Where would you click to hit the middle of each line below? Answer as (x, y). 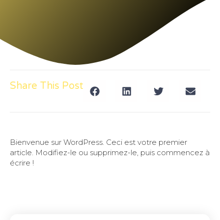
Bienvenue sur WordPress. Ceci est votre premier (98, 142)
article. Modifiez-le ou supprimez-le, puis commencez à (110, 152)
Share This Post (47, 86)
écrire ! (22, 163)
